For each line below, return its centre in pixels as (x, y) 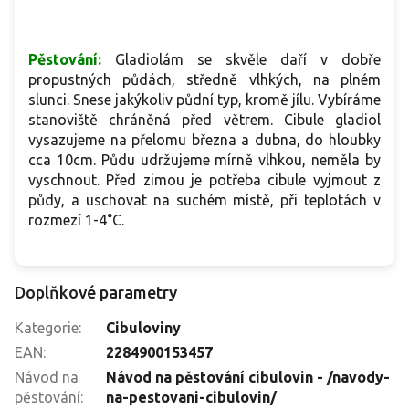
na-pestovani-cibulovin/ (191, 398)
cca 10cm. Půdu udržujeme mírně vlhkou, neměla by (204, 160)
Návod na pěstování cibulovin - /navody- (248, 378)
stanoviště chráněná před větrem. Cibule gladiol (204, 120)
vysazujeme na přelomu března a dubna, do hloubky (204, 140)
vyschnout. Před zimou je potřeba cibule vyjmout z (204, 180)
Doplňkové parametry (96, 293)
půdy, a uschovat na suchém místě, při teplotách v (204, 200)
